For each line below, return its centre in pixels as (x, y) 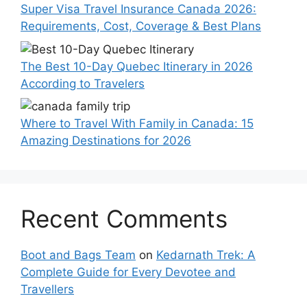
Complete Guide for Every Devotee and (128, 272)
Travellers (47, 290)
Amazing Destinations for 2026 (106, 141)
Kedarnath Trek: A (206, 255)
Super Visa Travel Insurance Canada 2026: (138, 9)
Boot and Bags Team (78, 255)
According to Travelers (83, 83)
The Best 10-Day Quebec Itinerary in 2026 (137, 66)
